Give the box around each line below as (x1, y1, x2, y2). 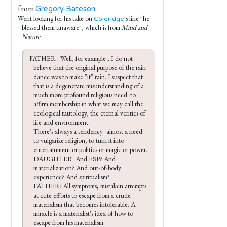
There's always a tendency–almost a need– (33, 127, 146, 136)
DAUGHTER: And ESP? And (33, 155, 117, 163)
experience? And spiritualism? (33, 173, 110, 181)
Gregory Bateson (35, 5, 95, 13)
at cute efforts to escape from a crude (33, 191, 132, 200)
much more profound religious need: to (33, 91, 137, 99)
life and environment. (33, 118, 90, 127)
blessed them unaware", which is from (22, 23, 122, 32)
